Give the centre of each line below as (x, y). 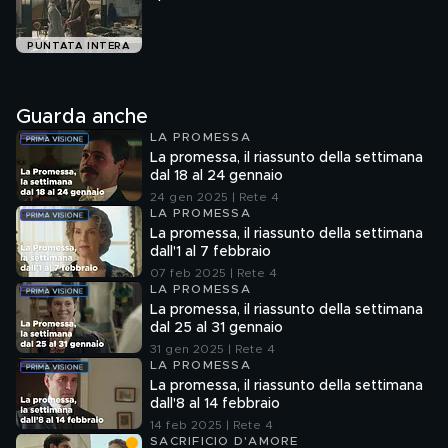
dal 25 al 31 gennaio (216, 328)
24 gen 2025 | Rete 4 (214, 197)
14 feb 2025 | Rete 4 (211, 425)
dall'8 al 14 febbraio (215, 404)
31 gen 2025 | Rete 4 (212, 349)
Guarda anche (82, 117)
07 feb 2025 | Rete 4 (213, 273)
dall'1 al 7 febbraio (210, 252)
